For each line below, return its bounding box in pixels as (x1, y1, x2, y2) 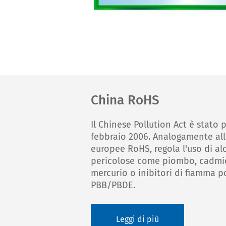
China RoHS (91, 92, 159, 108)
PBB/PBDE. (91, 180, 135, 191)
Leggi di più (116, 214, 159, 224)
